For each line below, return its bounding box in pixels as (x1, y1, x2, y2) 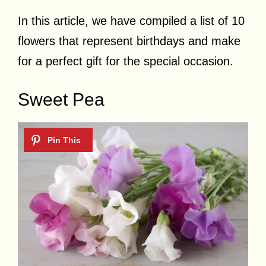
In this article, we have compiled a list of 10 (18, 14, 245, 27)
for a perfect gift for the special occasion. (18, 55, 233, 68)
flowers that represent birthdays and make (18, 34, 240, 47)
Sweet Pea (18, 90, 104, 109)
